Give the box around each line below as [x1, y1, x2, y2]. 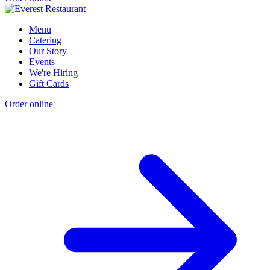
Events [29, 57, 55, 67]
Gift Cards [29, 78, 69, 89]
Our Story [29, 46, 67, 57]
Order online [5, 99, 53, 110]
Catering [29, 35, 61, 46]
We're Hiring [29, 67, 78, 78]
